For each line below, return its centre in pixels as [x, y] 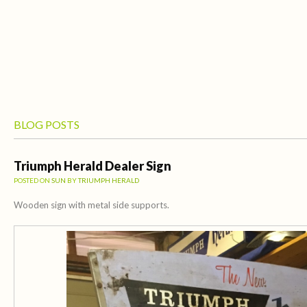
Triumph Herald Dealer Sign [93, 165]
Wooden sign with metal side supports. [91, 205]
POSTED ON [33, 180]
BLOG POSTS [47, 124]
